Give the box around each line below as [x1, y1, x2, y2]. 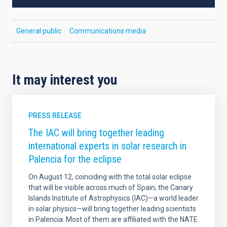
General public [16, 27, 61, 35]
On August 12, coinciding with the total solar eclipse [28, 173, 192, 181]
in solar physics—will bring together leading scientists [28, 205, 196, 213]
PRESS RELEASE [28, 111, 82, 120]
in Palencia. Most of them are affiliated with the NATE [28, 215, 198, 224]
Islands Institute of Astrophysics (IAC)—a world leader [28, 194, 199, 203]
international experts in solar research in [28, 140, 186, 153]
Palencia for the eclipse [28, 153, 122, 166]
